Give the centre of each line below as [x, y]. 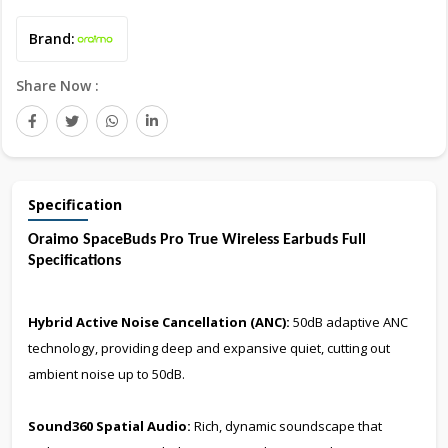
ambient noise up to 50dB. [106, 373]
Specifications [74, 260]
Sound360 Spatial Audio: [109, 425]
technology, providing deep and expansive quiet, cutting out [209, 347]
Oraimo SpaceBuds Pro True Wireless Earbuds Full [197, 239]
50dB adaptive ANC [349, 321]
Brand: [52, 38]
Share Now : [57, 85]
